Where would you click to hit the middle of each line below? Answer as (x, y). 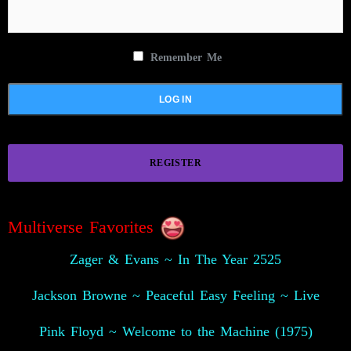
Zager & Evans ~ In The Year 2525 (175, 259)
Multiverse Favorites (84, 226)
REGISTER (175, 163)
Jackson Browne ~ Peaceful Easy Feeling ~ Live (175, 295)
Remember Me (183, 57)
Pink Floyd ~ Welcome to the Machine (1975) (175, 331)
